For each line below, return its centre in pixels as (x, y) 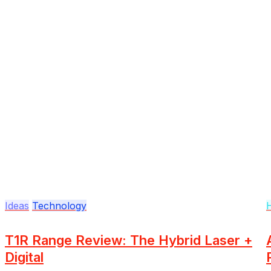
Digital (24, 257)
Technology (59, 205)
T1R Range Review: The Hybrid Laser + (129, 240)
